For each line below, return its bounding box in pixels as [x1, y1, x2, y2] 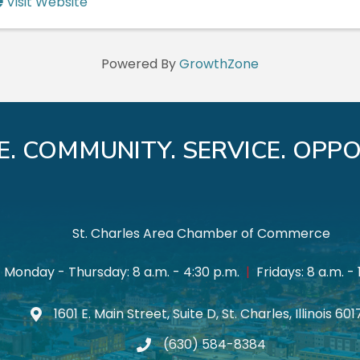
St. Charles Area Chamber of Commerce [72, 223, 330, 243]
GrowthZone [179, 54, 259, 73]
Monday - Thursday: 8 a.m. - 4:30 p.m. [3, 262, 246, 281]
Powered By [101, 54, 179, 73]
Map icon [29, 305, 88, 325]
